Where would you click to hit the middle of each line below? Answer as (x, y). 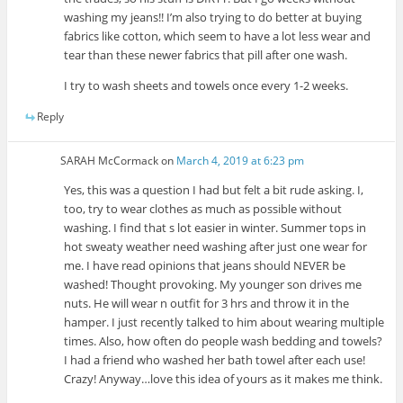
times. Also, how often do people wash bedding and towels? (224, 340)
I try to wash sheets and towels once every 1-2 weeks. (206, 86)
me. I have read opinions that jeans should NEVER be (205, 265)
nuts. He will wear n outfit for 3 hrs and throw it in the (207, 303)
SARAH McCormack (110, 160)
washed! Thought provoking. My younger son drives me (213, 284)
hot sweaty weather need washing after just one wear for (216, 246)
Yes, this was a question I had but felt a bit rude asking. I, (214, 189)
